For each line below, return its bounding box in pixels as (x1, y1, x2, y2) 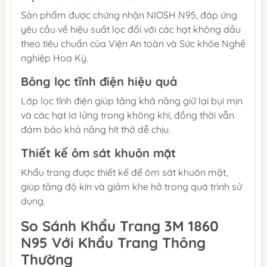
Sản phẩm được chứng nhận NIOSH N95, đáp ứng (21, 8, 237, 21)
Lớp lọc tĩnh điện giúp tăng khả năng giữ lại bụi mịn (21, 94, 243, 107)
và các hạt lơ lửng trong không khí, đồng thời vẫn (21, 108, 234, 121)
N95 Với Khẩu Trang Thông (21, 233, 206, 252)
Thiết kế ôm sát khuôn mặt (21, 145, 176, 160)
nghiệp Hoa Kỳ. (21, 51, 88, 64)
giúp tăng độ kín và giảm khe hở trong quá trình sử (21, 180, 242, 193)
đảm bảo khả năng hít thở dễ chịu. (21, 123, 170, 135)
